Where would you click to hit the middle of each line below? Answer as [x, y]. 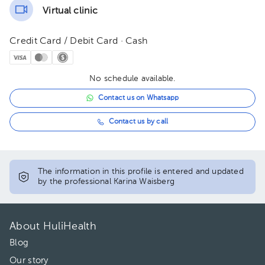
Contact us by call [138, 122]
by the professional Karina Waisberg [106, 182]
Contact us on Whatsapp [138, 98]
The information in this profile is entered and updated [141, 172]
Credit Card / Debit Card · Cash [79, 41]
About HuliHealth [53, 227]
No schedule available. [132, 79]
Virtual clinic [70, 11]
